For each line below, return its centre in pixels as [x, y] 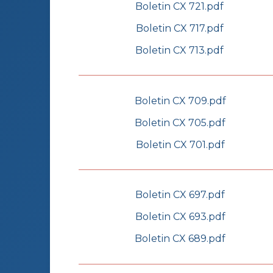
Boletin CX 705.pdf [180, 122]
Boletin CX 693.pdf [180, 217]
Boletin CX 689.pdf [180, 239]
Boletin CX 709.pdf [180, 101]
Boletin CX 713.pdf [179, 50]
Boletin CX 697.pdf [180, 195]
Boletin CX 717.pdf [179, 28]
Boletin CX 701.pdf [180, 144]
